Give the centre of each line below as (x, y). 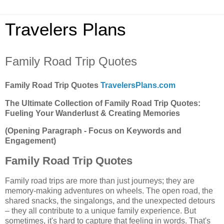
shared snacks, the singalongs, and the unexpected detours (110, 201)
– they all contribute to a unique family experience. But (100, 211)
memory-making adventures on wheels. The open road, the (109, 191)
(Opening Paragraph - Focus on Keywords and (93, 131)
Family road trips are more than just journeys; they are (100, 181)
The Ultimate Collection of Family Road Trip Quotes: (103, 103)
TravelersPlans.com (138, 85)
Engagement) (30, 141)
